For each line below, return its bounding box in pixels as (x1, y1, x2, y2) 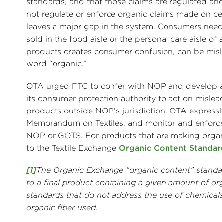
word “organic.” (26, 59, 87, 69)
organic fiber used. (26, 203, 98, 213)
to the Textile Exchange (26, 143, 119, 153)
